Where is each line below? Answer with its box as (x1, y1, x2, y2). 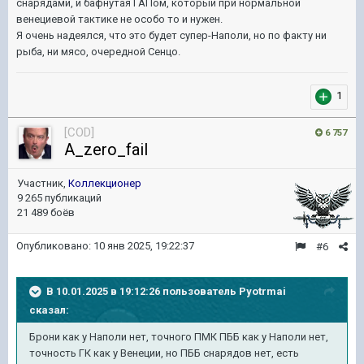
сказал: (29, 304, 69, 316)
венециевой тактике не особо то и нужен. (16, 13, 223, 25)
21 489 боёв (17, 206, 75, 219)
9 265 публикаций (17, 192, 102, 204)
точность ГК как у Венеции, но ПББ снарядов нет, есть (29, 347, 299, 359)
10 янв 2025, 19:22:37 (93, 240, 194, 252)
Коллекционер (68, 177, 141, 189)
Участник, (17, 177, 68, 189)
